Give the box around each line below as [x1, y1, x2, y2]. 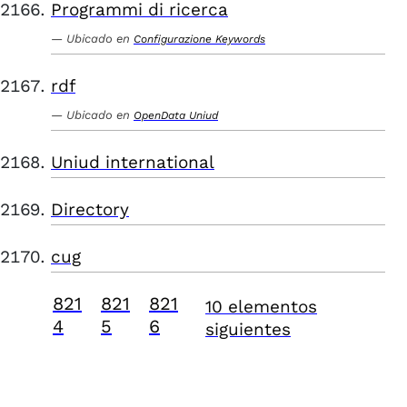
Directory [51, 199, 129, 220]
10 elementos [205, 296, 317, 317]
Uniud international [51, 152, 214, 173]
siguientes [205, 319, 291, 340]
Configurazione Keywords [134, 33, 265, 45]
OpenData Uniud [134, 109, 218, 122]
